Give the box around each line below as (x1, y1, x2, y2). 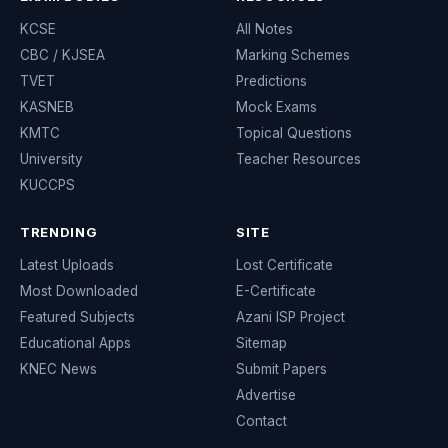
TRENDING (20, 224, 98, 240)
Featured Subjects (20, 309, 135, 325)
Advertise (236, 387, 296, 403)
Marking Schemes (236, 47, 350, 63)
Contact (236, 413, 287, 429)
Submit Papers (236, 361, 327, 377)
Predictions (236, 73, 307, 89)
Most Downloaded (20, 283, 138, 299)
